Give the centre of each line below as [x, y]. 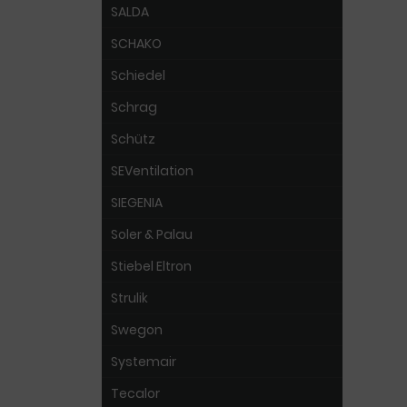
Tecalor [135, 393]
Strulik [129, 298]
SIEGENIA [137, 203]
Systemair [144, 362]
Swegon [137, 330]
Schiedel [138, 75]
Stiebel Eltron [151, 266]
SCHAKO [136, 44]
